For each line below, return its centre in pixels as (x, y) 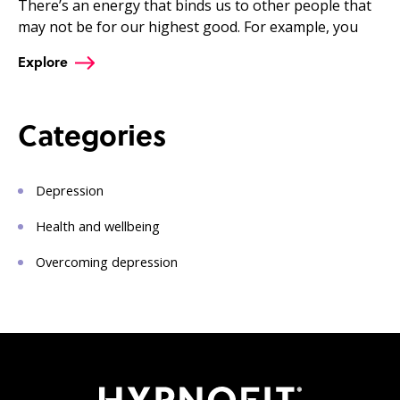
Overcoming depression (107, 262)
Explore (43, 62)
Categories (92, 136)
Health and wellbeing (98, 226)
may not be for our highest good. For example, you (188, 27)
